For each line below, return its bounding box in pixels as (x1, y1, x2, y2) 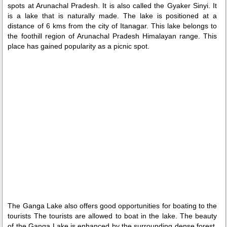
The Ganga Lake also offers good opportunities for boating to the (8, 202, 217, 210)
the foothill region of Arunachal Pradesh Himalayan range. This (8, 32, 217, 41)
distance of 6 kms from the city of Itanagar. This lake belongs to (8, 22, 217, 30)
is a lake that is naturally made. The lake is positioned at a (8, 12, 217, 20)
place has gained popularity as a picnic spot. (8, 42, 150, 51)
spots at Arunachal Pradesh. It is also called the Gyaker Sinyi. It (8, 2, 217, 10)
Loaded (71, 78, 96, 86)
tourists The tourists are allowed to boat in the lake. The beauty (8, 212, 217, 220)
